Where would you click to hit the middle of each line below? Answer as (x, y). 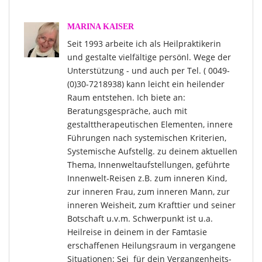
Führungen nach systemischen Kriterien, (147, 138)
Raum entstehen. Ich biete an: (126, 98)
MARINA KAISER (101, 27)
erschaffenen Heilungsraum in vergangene (151, 246)
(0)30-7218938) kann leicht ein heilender (146, 84)
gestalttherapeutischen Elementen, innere (150, 125)
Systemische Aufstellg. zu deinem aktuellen (152, 151)
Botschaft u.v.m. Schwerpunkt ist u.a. (140, 219)
